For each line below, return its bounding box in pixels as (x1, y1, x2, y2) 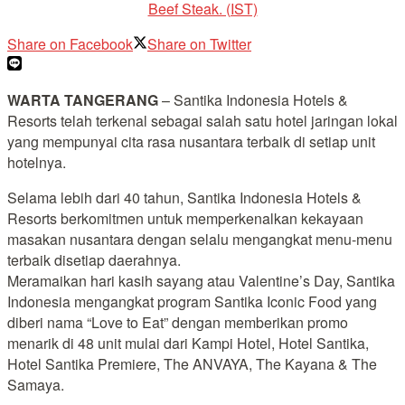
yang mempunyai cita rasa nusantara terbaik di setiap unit (7, 130, 375, 152)
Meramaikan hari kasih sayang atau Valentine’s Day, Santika (7, 269, 395, 291)
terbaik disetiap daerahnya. (7, 249, 181, 270)
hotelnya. (7, 151, 66, 173)
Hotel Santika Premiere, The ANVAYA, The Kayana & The (7, 353, 377, 374)
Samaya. (7, 373, 64, 395)
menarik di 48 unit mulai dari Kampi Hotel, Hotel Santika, (7, 332, 369, 353)
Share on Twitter (147, 33, 251, 54)
